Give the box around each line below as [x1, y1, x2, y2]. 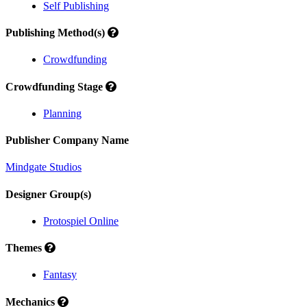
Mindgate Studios [5, 161, 82, 173]
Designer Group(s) [5, 188, 91, 200]
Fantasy [43, 269, 77, 281]
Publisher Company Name [5, 134, 129, 147]
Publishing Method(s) [5, 26, 108, 38]
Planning [43, 107, 82, 119]
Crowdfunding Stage [5, 80, 106, 93]
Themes [5, 242, 45, 254]
